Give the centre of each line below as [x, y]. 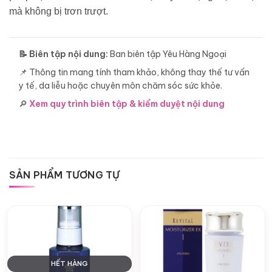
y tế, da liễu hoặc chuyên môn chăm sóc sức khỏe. [121, 86]
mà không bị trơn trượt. [59, 12]
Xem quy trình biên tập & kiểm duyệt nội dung [127, 104]
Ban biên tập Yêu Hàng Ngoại [167, 54]
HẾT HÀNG [70, 264]
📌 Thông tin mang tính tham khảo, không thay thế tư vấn [134, 73]
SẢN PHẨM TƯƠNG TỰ [65, 175]
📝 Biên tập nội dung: [63, 54]
